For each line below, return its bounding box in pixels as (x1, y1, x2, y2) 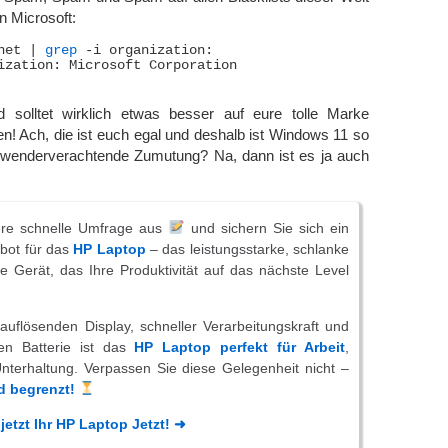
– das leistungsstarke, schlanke (145, 240, 350, 257)
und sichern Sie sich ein (184, 219, 350, 236)
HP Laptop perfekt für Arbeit (134, 338, 346, 355)
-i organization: (77, 43, 213, 58)
